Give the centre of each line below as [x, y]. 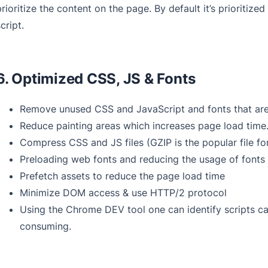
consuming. [45, 226]
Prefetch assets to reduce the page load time [122, 176]
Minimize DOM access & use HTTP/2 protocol [123, 193]
